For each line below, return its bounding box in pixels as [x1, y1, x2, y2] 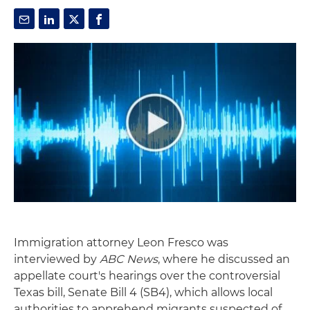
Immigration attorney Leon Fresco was [14, 235, 228, 249]
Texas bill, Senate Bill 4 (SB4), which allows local [14, 285, 273, 299]
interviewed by [14, 252, 100, 266]
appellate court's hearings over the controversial [14, 268, 280, 282]
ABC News [100, 252, 158, 266]
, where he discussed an [158, 252, 290, 266]
